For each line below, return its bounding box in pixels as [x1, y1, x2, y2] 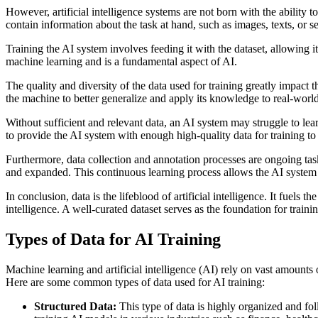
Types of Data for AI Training [6, 229, 221, 248]
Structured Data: [34, 300, 116, 312]
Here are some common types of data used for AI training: [6, 275, 265, 288]
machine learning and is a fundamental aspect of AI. [6, 55, 237, 67]
